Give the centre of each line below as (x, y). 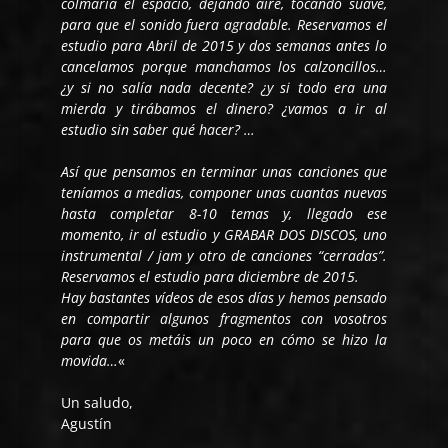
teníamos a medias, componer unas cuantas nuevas (224, 192)
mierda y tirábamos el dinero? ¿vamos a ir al (224, 108)
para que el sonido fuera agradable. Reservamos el (224, 24)
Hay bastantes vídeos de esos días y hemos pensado (224, 297)
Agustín (87, 423)
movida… (90, 360)
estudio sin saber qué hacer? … (158, 129)
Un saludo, (97, 402)
